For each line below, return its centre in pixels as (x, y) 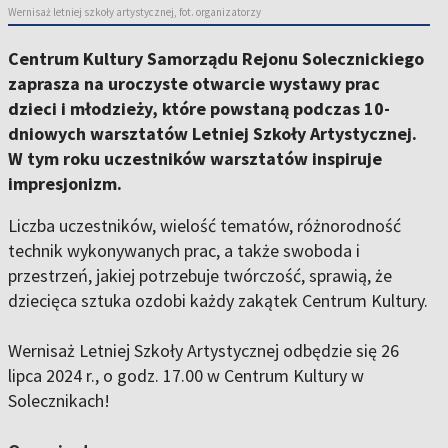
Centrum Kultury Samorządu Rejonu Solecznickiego (216, 59)
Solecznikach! (59, 401)
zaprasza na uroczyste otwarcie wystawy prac (194, 84)
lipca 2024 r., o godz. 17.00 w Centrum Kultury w (186, 376)
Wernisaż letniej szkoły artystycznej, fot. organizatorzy (134, 12)
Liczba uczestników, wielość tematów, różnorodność (204, 226)
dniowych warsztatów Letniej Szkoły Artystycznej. (212, 134)
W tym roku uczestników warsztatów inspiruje (195, 159)
